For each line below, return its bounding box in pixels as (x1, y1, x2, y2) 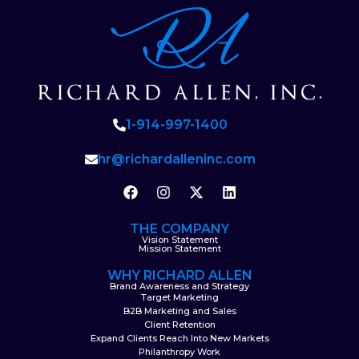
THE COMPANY (130, 220, 229, 236)
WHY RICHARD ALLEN (107, 267, 252, 283)
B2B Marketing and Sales (123, 305, 236, 317)
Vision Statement (141, 233, 218, 245)
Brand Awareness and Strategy (110, 280, 249, 292)
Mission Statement (138, 242, 221, 254)
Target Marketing (140, 291, 219, 303)
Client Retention (143, 318, 216, 330)
